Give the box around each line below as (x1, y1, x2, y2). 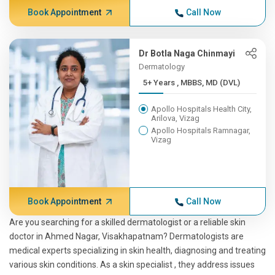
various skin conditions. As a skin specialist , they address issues (9, 260, 255, 269)
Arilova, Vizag (151, 114, 200, 123)
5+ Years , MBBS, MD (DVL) (177, 78, 241, 87)
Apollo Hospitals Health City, (151, 104, 252, 114)
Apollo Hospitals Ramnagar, (151, 126, 251, 135)
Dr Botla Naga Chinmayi (139, 48, 236, 58)
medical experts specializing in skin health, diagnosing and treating (9, 246, 266, 255)
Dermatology (139, 62, 185, 71)
